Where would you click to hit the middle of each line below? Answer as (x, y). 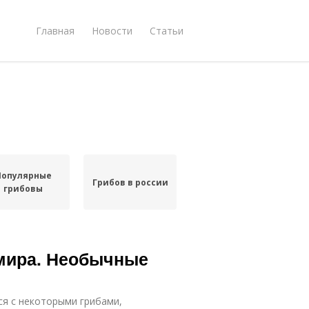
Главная (55, 30)
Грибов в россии (130, 182)
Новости (112, 30)
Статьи (167, 30)
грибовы (23, 189)
